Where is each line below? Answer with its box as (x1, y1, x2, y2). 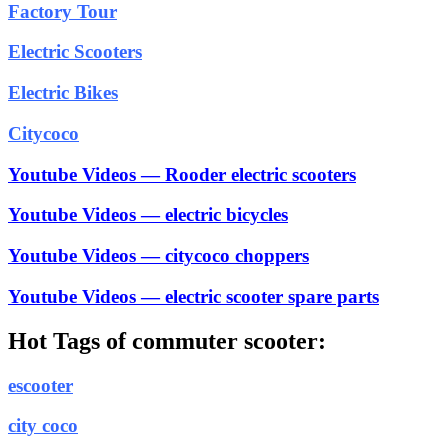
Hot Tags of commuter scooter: (8, 327, 326, 354)
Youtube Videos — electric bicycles (8, 204, 288, 226)
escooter (8, 374, 73, 396)
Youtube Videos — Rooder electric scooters (8, 163, 356, 185)
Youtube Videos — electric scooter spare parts (8, 285, 379, 307)
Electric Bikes (8, 82, 118, 104)
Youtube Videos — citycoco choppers (8, 244, 309, 266)
